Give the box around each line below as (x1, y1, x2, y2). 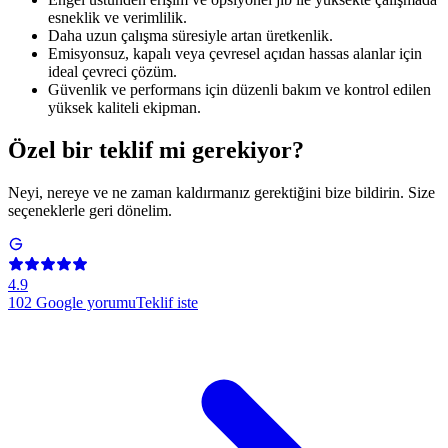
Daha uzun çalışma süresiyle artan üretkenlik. (48, 27, 333, 45)
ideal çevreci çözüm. (48, 63, 177, 81)
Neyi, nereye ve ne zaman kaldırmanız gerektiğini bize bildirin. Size (8, 184, 435, 202)
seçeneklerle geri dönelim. (8, 202, 172, 220)
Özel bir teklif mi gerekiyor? (8, 137, 304, 164)
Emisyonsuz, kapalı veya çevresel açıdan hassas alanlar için (48, 45, 422, 63)
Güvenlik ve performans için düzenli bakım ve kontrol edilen (48, 81, 431, 99)
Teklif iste (136, 294, 198, 312)
